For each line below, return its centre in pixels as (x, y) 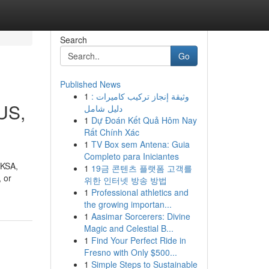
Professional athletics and (140, 192)
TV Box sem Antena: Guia (140, 144)
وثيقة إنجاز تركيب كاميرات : (140, 96)
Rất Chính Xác (111, 132)
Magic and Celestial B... (128, 228)
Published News (90, 84)
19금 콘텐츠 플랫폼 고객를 (141, 168)
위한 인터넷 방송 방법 (125, 180)
